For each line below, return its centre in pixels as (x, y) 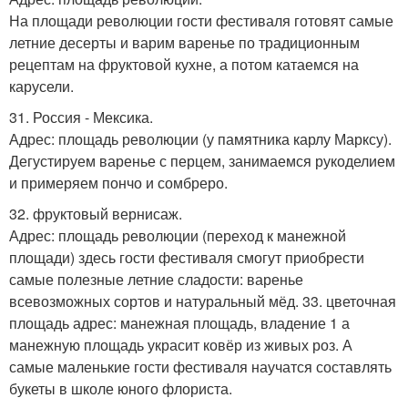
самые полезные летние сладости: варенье (156, 280)
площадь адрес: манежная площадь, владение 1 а (179, 323)
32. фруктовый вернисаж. (96, 214)
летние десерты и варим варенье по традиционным (184, 43)
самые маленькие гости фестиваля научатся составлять (200, 367)
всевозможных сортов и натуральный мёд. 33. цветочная (203, 301)
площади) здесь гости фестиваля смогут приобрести (187, 258)
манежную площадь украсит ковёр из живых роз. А (181, 345)
